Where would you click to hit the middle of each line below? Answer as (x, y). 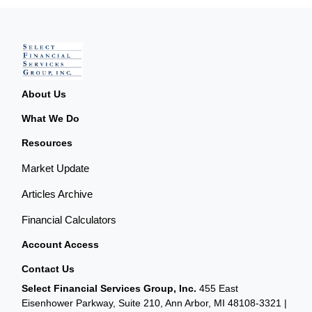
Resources (47, 142)
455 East (218, 288)
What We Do (51, 118)
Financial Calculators (69, 219)
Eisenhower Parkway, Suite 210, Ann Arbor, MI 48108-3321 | (155, 303)
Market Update (56, 168)
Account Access (61, 244)
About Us (44, 94)
